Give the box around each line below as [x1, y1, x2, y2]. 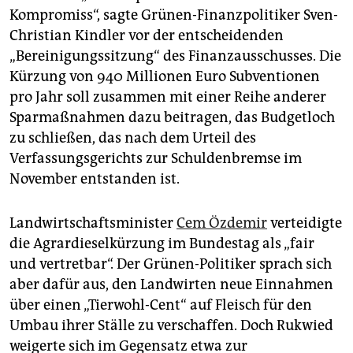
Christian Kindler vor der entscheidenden [9, 27, 284, 45]
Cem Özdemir [176, 214, 267, 232]
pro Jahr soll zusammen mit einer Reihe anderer [9, 88, 326, 106]
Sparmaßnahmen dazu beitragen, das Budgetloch [9, 109, 335, 127]
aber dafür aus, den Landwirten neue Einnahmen [9, 276, 333, 294]
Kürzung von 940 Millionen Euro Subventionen [9, 68, 320, 86]
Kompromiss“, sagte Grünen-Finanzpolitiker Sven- [9, 6, 338, 24]
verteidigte [267, 214, 342, 232]
